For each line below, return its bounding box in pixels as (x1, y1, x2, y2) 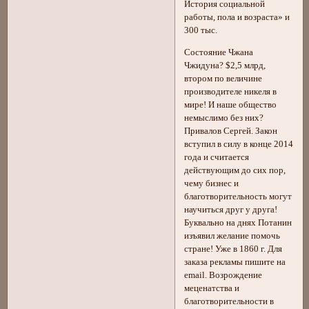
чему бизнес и (184, 179, 239, 189)
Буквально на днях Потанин (184, 218, 292, 228)
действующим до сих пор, (184, 166, 286, 176)
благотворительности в (184, 297, 275, 307)
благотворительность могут (184, 192, 292, 202)
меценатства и (184, 283, 240, 294)
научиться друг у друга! (184, 205, 278, 215)
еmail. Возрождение (184, 270, 263, 281)
